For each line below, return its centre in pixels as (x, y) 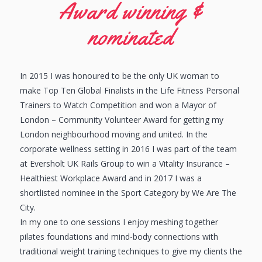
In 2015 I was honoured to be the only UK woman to (119, 75)
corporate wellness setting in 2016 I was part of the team (128, 149)
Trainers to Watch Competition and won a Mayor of (118, 105)
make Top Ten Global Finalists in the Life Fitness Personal (129, 90)
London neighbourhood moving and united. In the (113, 134)
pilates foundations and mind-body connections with (119, 236)
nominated (131, 36)
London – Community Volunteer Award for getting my (121, 119)
